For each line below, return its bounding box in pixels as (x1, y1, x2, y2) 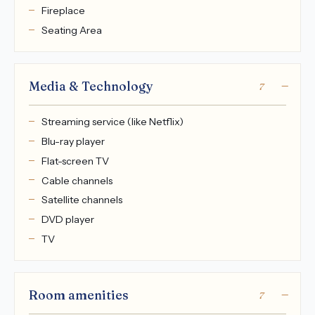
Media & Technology (29, 79, 153, 94)
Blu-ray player (41, 134, 105, 148)
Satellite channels (41, 193, 122, 207)
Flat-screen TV (41, 154, 109, 167)
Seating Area (41, 23, 102, 37)
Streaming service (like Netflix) (41, 115, 184, 129)
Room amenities (29, 288, 129, 303)
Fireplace (41, 4, 85, 18)
